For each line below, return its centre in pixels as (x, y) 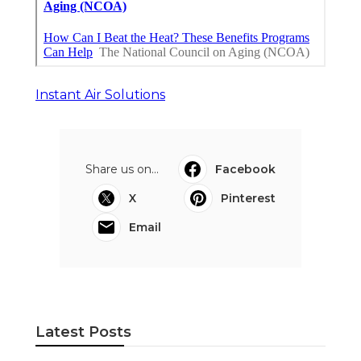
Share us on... (122, 170)
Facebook (245, 170)
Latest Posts (83, 332)
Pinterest (248, 199)
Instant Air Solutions (100, 95)
